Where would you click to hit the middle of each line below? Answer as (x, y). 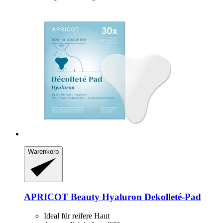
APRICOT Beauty (62, 197)
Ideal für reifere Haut (77, 216)
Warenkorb (43, 151)
